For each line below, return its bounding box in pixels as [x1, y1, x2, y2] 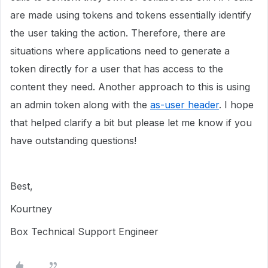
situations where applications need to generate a [10, 45, 230, 57]
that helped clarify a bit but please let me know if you [10, 117, 252, 129]
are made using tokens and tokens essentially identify [10, 9, 251, 21]
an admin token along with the [10, 99, 150, 111]
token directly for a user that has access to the [10, 63, 223, 75]
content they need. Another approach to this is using [10, 81, 250, 93]
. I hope [219, 99, 254, 111]
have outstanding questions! [10, 135, 139, 147]
